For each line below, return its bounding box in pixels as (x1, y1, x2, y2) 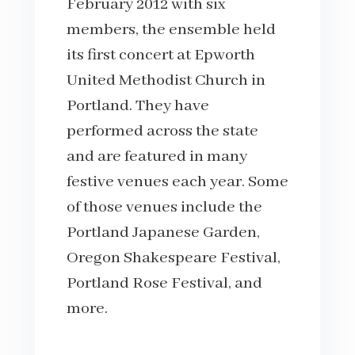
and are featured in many (67, 146, 247, 166)
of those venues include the (67, 197, 262, 217)
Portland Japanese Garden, (67, 222, 260, 242)
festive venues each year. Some (67, 171, 288, 192)
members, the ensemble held (67, 19, 276, 40)
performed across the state (67, 120, 258, 141)
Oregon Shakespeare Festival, (67, 247, 281, 268)
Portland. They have (67, 95, 209, 116)
